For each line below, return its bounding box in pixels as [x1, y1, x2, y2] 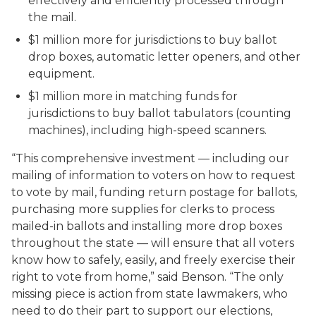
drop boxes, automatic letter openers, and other [28, 50, 300, 63]
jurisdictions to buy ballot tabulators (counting [28, 107, 291, 120]
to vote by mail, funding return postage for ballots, [11, 186, 297, 199]
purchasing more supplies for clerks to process [11, 202, 274, 216]
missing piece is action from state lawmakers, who [11, 287, 288, 300]
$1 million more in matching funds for [28, 90, 238, 103]
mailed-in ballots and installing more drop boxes [11, 219, 282, 233]
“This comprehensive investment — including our [11, 152, 289, 165]
